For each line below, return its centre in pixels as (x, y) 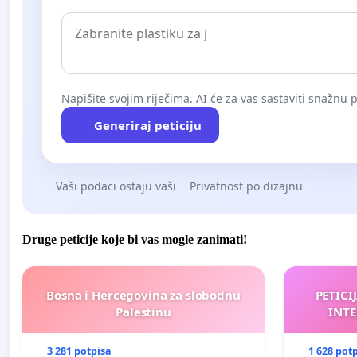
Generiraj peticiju (147, 125)
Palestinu (143, 311)
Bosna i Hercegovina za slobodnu (143, 294)
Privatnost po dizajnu (246, 186)
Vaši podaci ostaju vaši (116, 186)
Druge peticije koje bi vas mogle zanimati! (135, 239)
